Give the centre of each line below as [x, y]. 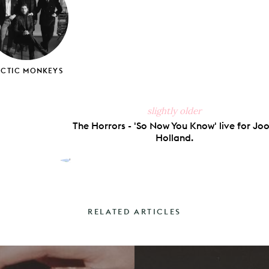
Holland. [174, 138]
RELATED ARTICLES [134, 212]
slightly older [174, 111]
